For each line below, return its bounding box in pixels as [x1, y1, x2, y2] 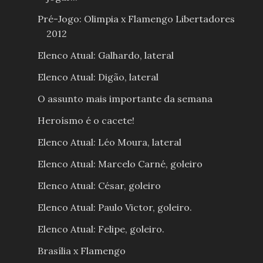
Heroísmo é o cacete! [37, 114, 134, 127]
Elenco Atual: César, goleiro [37, 180, 161, 192]
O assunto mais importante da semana [37, 93, 213, 105]
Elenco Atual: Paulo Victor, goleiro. [37, 201, 192, 214]
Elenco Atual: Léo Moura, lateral [37, 136, 181, 149]
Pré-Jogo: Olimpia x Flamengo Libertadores [37, 13, 235, 25]
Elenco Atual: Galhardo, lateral [37, 49, 174, 62]
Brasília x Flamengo [37, 245, 126, 257]
